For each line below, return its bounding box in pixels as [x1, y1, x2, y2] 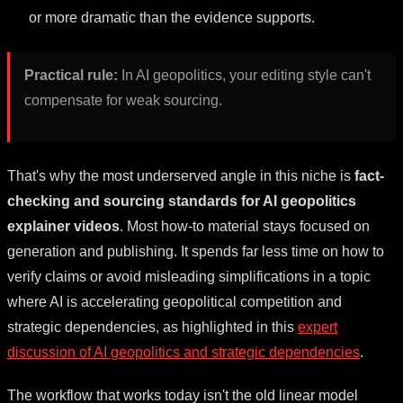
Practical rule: [24, 67, 118, 83]
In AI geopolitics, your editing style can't [118, 67, 371, 83]
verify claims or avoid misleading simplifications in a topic [7, 268, 371, 284]
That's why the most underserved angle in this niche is [7, 167, 354, 184]
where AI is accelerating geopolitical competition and [7, 293, 342, 309]
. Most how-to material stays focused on [120, 218, 370, 234]
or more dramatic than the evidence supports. [29, 9, 315, 25]
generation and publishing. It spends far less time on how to [7, 243, 384, 259]
